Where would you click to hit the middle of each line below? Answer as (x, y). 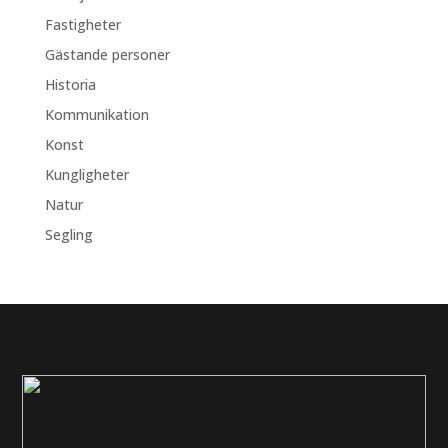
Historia (70, 84)
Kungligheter (86, 174)
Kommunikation (96, 114)
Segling (68, 234)
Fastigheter (82, 24)
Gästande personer (107, 54)
